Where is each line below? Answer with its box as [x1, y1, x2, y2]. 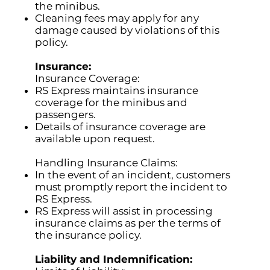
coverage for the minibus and [35, 96, 188, 109]
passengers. [35, 108, 96, 121]
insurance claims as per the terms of [35, 217, 221, 230]
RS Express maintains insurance [35, 84, 199, 97]
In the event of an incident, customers [35, 169, 231, 181]
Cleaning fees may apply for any [35, 12, 199, 25]
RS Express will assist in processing [35, 205, 213, 218]
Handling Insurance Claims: [35, 157, 178, 169]
